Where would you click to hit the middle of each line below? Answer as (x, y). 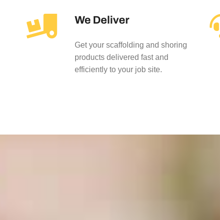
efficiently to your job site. (118, 69)
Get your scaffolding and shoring (131, 45)
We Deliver (102, 20)
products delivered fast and (121, 57)
